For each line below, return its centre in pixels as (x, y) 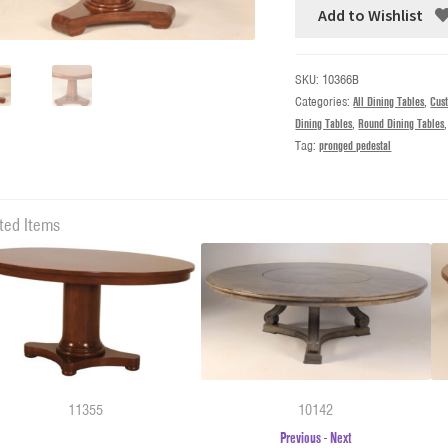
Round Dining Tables (401, 123)
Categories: (324, 101)
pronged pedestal (355, 145)
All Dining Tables (389, 101)
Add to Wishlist (371, 15)
